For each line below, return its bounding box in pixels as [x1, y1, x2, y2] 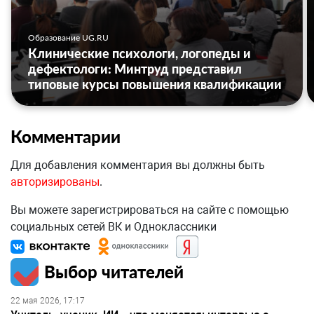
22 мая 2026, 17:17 [11, 296, 85, 306]
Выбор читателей [44, 261, 184, 282]
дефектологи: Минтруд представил [28, 61, 242, 77]
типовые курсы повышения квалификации [28, 76, 282, 93]
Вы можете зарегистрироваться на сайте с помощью [11, 203, 289, 217]
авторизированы [11, 175, 100, 189]
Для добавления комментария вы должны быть [11, 158, 265, 172]
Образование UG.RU [28, 32, 109, 43]
